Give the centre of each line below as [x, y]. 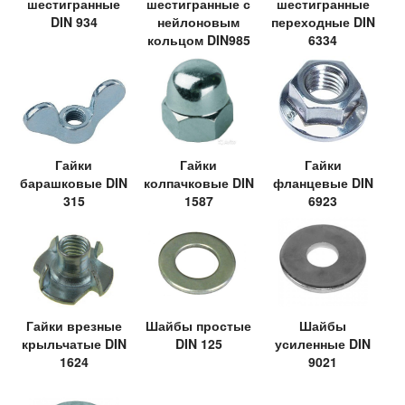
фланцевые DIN [323, 182]
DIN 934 [74, 21]
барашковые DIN [74, 182]
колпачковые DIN [198, 182]
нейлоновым [199, 21]
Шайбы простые [199, 326]
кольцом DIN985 [198, 39]
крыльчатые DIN [74, 344]
